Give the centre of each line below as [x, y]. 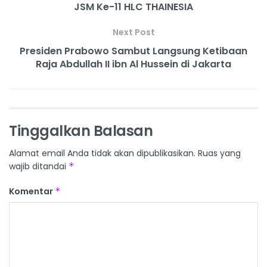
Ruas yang [219, 153]
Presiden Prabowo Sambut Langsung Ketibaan [133, 51]
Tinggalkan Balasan [81, 131]
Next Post [133, 32]
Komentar [32, 192]
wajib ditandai [39, 167]
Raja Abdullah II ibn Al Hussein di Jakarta [133, 64]
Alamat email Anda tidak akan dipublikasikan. [102, 153]
